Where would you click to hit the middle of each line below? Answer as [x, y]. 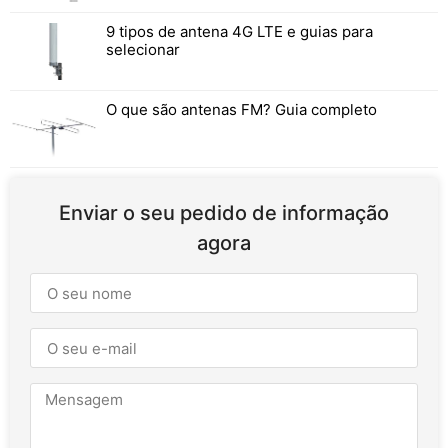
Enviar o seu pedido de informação [224, 213]
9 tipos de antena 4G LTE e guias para [239, 32]
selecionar [142, 50]
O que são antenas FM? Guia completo [241, 109]
